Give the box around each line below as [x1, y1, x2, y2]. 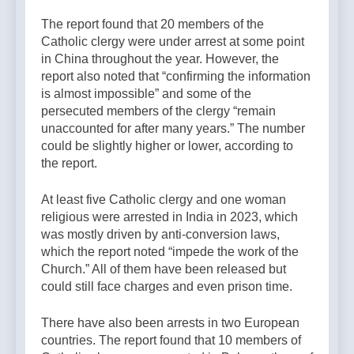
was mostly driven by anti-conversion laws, [41, 227, 280, 241]
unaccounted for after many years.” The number [41, 121, 305, 135]
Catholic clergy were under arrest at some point [41, 34, 304, 48]
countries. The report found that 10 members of [41, 333, 301, 347]
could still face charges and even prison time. [41, 279, 292, 293]
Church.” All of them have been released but [41, 262, 286, 276]
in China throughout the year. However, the [41, 51, 279, 66]
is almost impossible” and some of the [41, 86, 251, 100]
